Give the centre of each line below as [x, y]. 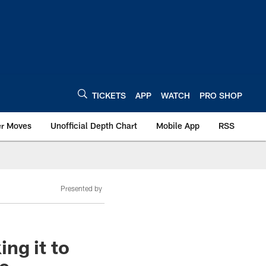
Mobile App [178, 126]
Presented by [81, 188]
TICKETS [109, 95]
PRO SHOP [221, 95]
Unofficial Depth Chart [94, 126]
